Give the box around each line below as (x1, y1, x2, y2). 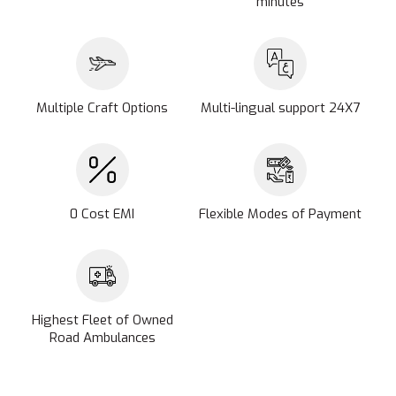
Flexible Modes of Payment (199, 205, 362, 223)
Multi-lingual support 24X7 (201, 99, 361, 117)
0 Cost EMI (70, 205, 135, 223)
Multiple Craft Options (36, 99, 169, 117)
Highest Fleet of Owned (31, 311, 173, 329)
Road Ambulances (49, 329, 156, 346)
